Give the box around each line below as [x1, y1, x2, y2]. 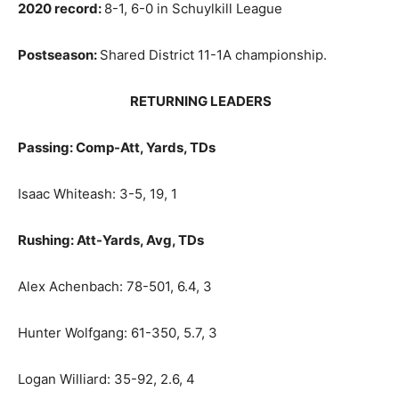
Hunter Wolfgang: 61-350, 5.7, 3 [18, 323, 217, 341]
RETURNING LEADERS [18, 92, 272, 110]
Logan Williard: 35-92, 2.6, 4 [18, 370, 195, 387]
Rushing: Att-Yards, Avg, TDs [18, 231, 204, 248]
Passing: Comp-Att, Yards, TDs [18, 138, 216, 156]
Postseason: [18, 45, 100, 63]
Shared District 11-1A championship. [100, 45, 327, 63]
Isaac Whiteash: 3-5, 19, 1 [18, 184, 177, 202]
